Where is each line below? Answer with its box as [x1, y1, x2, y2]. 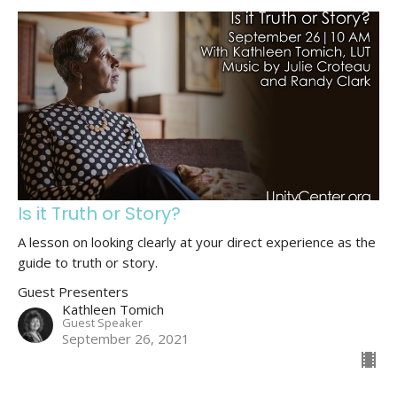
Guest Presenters [18, 282, 128, 300]
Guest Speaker [62, 314, 143, 331]
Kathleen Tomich [62, 300, 164, 318]
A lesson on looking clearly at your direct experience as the [18, 232, 376, 251]
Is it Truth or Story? [18, 200, 181, 226]
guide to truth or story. [18, 253, 158, 271]
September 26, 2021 [62, 329, 190, 347]
